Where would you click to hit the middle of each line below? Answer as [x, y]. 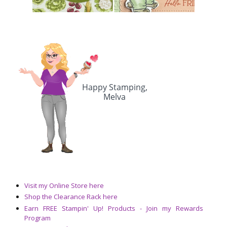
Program [37, 218]
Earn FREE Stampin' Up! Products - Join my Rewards [113, 208]
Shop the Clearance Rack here [71, 197]
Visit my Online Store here [64, 186]
